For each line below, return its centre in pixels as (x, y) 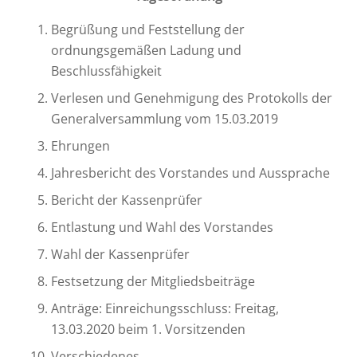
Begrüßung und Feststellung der (148, 29)
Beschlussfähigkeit (106, 71)
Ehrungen (80, 146)
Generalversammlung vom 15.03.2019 (165, 119)
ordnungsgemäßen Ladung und (146, 50)
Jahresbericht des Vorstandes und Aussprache (190, 173)
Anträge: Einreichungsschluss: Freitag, (165, 308)
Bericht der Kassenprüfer (127, 200)
